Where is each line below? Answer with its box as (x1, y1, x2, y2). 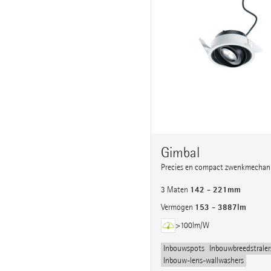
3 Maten (161, 184, 190, 195)
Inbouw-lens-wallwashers (163, 255, 244, 266)
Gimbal (161, 144, 200, 162)
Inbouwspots (163, 243, 204, 254)
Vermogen (161, 202, 195, 213)
